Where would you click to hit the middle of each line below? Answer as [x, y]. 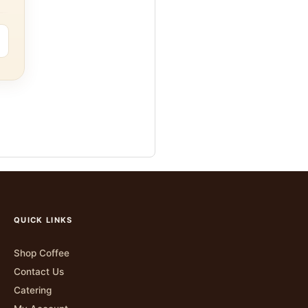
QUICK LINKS [43, 220]
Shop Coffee [42, 253]
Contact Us [39, 272]
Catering [33, 290]
